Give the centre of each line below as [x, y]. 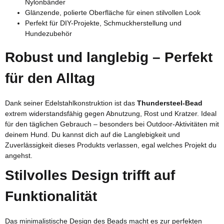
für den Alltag [50, 78]
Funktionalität [51, 196]
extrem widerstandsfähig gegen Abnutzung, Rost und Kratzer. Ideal [111, 113]
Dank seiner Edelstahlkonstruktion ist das [71, 103]
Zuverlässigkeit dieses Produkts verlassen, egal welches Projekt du [111, 145]
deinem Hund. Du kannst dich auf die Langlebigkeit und [92, 134]
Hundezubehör [48, 33]
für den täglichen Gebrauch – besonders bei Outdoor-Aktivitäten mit [112, 124]
